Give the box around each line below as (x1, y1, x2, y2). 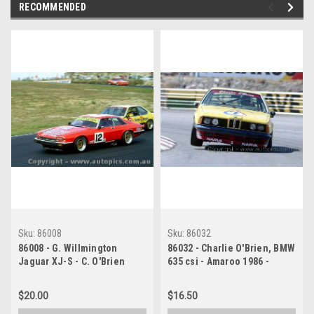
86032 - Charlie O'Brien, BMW (168, 243, 295, 254)
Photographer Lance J (168, 269, 266, 281)
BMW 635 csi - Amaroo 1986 (18, 269, 138, 281)
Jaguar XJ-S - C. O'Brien (18, 256, 125, 268)
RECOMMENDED (19, 1, 86, 13)
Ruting (168, 282, 197, 294)
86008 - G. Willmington (18, 243, 118, 254)
